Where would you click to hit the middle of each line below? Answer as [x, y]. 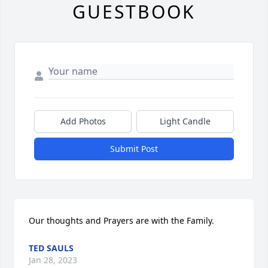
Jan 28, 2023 [53, 260]
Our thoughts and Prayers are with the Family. [121, 220]
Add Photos [83, 121]
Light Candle [185, 121]
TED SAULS [51, 248]
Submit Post [134, 149]
